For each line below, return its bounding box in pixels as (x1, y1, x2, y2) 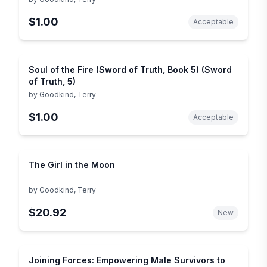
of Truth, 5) (29, 76, 76, 86)
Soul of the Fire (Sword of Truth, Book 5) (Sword (29, 64, 232, 74)
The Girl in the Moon (29, 159, 115, 170)
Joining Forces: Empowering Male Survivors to (29, 254, 225, 265)
